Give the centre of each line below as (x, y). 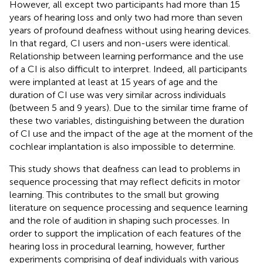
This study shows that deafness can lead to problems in (125, 169)
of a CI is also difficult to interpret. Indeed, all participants (128, 69)
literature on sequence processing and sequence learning (129, 208)
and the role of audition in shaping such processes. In (119, 221)
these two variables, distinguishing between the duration (127, 121)
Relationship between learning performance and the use (127, 56)
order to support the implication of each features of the (125, 234)
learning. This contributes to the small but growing (114, 195)
